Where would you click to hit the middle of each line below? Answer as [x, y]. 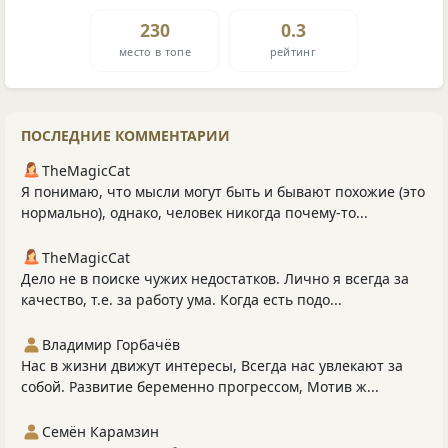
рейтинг [293, 51]
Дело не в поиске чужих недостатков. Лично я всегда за [215, 279]
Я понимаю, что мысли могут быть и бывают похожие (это [223, 192]
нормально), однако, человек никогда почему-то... [194, 213]
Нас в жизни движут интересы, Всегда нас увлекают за [212, 366]
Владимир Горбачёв [111, 345]
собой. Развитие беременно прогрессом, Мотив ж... [200, 387]
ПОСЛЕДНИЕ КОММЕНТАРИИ [125, 136]
